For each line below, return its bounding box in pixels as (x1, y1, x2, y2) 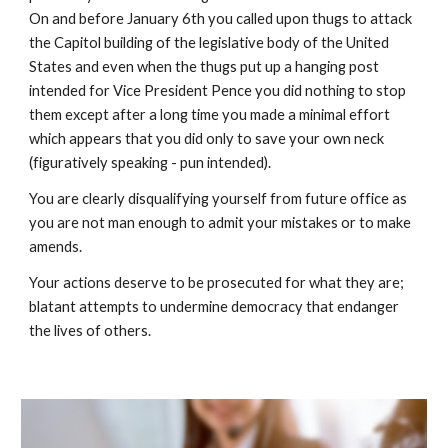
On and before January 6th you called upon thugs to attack (29, 10, 413, 27)
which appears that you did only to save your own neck (29, 130, 385, 147)
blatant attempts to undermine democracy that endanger (29, 298, 400, 315)
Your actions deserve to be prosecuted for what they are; (29, 274, 405, 291)
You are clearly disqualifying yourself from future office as (29, 190, 408, 207)
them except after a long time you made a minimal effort (29, 106, 391, 123)
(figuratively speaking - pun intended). (29, 154, 278, 171)
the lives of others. (29, 322, 152, 339)
